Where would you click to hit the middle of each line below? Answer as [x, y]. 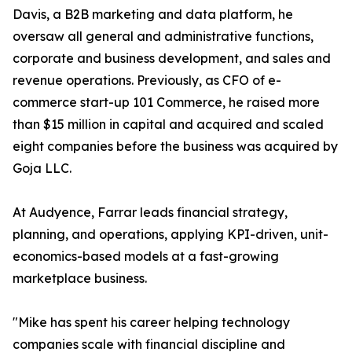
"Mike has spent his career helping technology [151, 323]
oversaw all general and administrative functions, [163, 37]
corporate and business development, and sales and [172, 59]
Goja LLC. [42, 169]
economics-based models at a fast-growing [146, 257]
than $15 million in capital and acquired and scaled [168, 125]
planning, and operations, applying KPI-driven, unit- [170, 235]
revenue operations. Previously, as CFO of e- [147, 81]
